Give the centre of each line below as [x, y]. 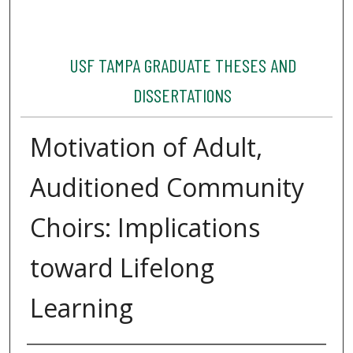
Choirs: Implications [145, 228]
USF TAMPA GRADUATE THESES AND [182, 65]
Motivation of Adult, [146, 147]
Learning [81, 308]
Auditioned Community [167, 188]
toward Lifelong [122, 268]
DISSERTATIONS [183, 95]
